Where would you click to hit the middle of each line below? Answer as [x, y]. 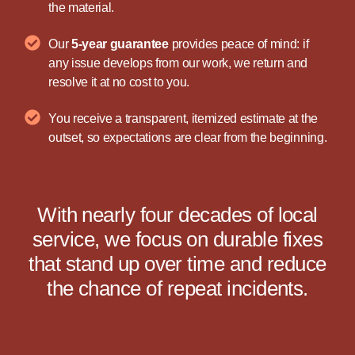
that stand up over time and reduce [177, 263]
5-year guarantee [120, 44]
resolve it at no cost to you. [119, 82]
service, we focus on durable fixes [177, 239]
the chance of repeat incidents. [177, 288]
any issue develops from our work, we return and [178, 63]
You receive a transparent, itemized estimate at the [183, 118]
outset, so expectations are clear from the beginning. [188, 137]
